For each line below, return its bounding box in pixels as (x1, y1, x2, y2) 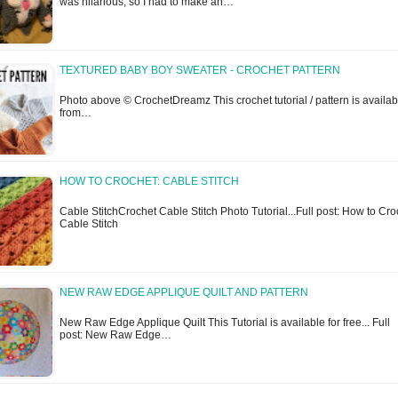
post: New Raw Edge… (60, 329, 171, 342)
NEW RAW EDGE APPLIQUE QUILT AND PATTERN (60, 286, 308, 299)
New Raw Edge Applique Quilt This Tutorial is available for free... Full (60, 316, 390, 330)
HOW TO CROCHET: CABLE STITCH (60, 175, 239, 188)
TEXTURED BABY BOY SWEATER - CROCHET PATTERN (60, 64, 340, 77)
